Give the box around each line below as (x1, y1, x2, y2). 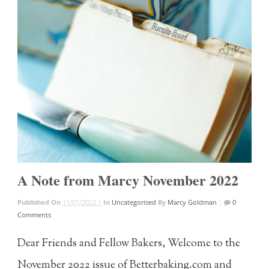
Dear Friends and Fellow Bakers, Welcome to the (17, 235, 241, 252)
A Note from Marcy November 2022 (17, 169, 239, 191)
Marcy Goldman (168, 198, 217, 207)
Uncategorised (112, 198, 157, 207)
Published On (17, 198, 63, 207)
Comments (17, 210, 52, 220)
